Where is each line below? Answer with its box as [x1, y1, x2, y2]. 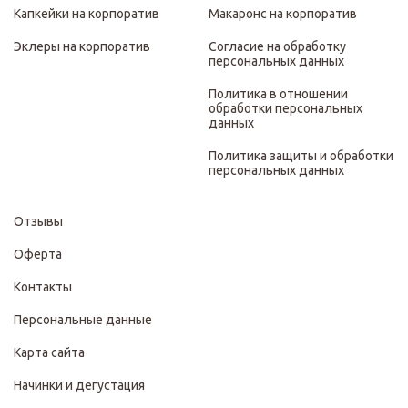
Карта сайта [14, 344, 85, 360]
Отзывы [14, 213, 63, 229]
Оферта [14, 246, 62, 261]
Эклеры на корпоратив [14, 38, 150, 54]
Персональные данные [14, 311, 152, 327]
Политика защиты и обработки [209, 148, 393, 163]
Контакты [14, 279, 72, 294]
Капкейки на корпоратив [14, 5, 159, 21]
